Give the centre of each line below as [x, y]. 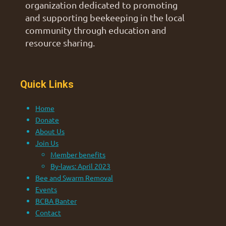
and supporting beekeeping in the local [105, 18]
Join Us [47, 143]
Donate [47, 120]
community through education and [96, 30]
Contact [48, 213]
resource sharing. [60, 43]
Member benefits [78, 155]
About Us [50, 131]
